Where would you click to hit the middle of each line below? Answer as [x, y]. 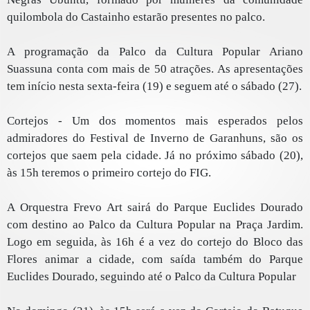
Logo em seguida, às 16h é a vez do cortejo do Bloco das [155, 242]
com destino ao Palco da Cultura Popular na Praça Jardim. [155, 225]
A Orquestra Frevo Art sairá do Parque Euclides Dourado [155, 208]
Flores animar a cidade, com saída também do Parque [155, 259]
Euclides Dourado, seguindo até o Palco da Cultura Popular [152, 277]
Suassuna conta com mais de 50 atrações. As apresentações [155, 69]
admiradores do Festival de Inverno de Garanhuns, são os [155, 138]
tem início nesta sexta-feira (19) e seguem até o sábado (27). [154, 86]
